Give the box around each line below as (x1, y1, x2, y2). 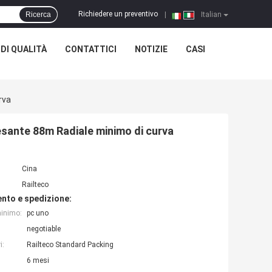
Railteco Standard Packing (27, 240, 114, 250)
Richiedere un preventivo (78, 10, 158, 19)
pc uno (27, 209, 49, 218)
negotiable (27, 225, 61, 234)
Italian (199, 10, 222, 19)
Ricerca (25, 10, 51, 19)
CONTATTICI (64, 44, 117, 54)
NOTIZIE (134, 44, 168, 54)
